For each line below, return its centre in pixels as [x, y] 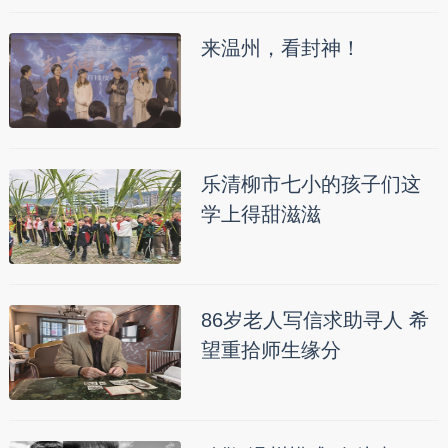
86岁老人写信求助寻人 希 [314, 319]
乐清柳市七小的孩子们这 [310, 183]
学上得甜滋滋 [260, 213]
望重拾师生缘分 [270, 349]
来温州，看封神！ [280, 47]
